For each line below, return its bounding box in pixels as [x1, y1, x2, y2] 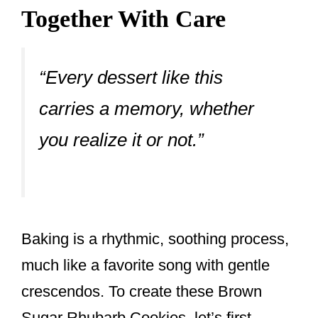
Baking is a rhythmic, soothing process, [21, 230, 289, 248]
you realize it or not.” [39, 128, 204, 150]
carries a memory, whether [39, 97, 254, 119]
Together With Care [21, 5, 226, 32]
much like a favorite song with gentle [21, 256, 270, 275]
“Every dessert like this [39, 66, 223, 88]
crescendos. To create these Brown [21, 283, 262, 301]
